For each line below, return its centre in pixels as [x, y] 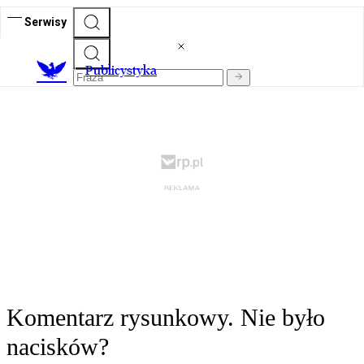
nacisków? [58, 347]
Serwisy [45, 22]
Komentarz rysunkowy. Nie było [166, 318]
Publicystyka [121, 71]
